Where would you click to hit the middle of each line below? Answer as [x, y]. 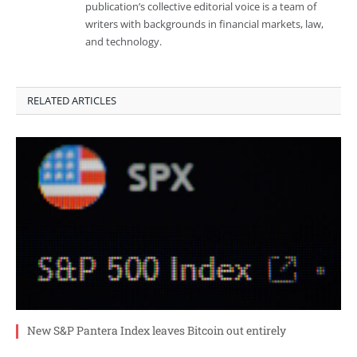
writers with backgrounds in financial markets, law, [204, 24]
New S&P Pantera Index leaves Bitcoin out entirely [157, 331]
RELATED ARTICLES [72, 101]
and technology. [124, 42]
